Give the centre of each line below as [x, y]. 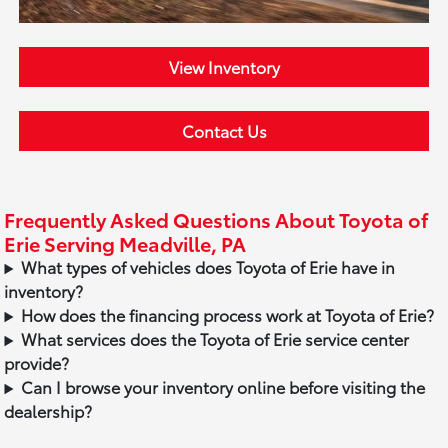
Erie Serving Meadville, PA [125, 243]
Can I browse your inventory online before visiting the [223, 387]
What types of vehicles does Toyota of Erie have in [208, 267]
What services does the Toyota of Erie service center [215, 339]
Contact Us [224, 131]
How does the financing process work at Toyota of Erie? [228, 315]
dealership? [48, 411]
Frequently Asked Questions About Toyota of [216, 219]
